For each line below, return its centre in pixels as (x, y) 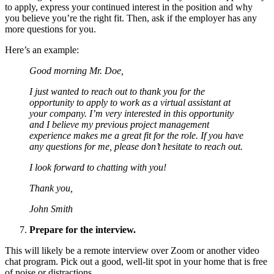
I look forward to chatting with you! (98, 167)
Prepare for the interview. (83, 230)
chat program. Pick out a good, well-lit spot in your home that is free (136, 261)
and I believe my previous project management (119, 124)
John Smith (51, 209)
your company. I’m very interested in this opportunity (131, 113)
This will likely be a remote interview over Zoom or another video (132, 250)
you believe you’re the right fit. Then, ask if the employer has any (131, 18)
